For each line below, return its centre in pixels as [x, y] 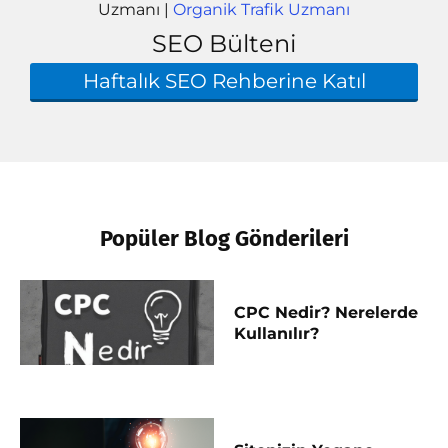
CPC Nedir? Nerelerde [325, 312]
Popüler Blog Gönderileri [224, 238]
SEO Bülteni [224, 43]
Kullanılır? [276, 333]
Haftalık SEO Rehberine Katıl [224, 81]
